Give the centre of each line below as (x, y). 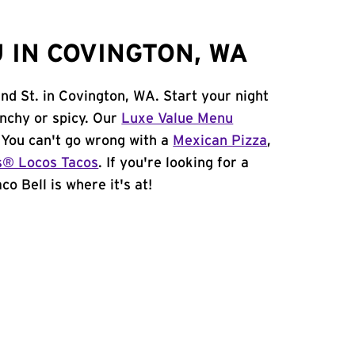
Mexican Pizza (220, 141)
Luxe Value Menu (177, 119)
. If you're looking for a (174, 163)
